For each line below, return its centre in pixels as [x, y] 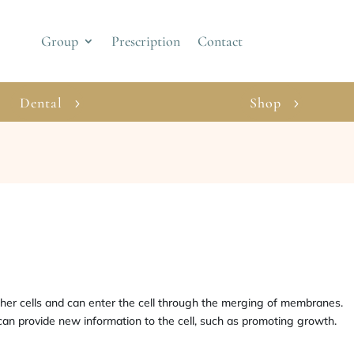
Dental [41, 102]
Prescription [145, 41]
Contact [220, 41]
